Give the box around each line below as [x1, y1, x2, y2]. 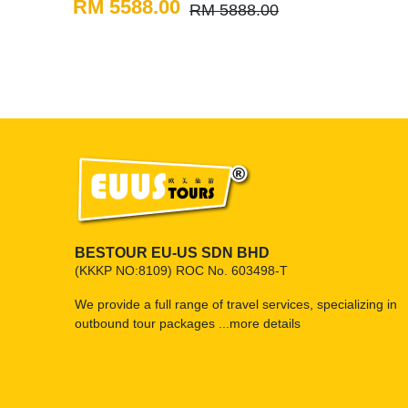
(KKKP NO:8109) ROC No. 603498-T [75, 263, 288, 279]
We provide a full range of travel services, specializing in [75, 297, 397, 312]
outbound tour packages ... [75, 316, 229, 331]
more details [229, 316, 301, 331]
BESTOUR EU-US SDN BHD [75, 245, 270, 261]
